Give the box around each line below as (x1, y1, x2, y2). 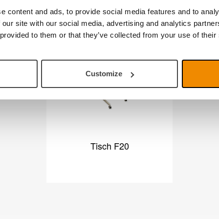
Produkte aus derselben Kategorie (36, 19, 183, 33)
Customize (86, 69, 123, 78)
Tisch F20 (90, 139, 129, 152)
